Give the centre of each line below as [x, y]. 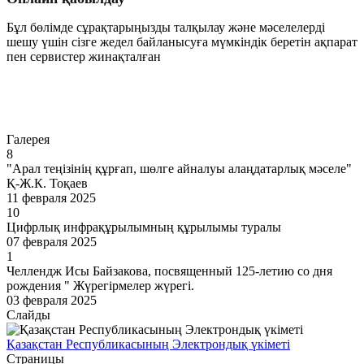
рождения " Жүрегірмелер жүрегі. [100, 286]
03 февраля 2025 [52, 301]
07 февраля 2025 [52, 242]
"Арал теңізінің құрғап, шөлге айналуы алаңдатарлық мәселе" [179, 169]
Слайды [28, 315]
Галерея [28, 140]
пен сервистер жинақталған [84, 57]
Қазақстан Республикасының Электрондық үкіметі [148, 344]
